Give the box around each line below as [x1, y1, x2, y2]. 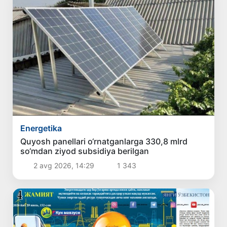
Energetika [20, 123, 62, 134]
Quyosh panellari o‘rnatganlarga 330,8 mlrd [20, 136, 188, 147]
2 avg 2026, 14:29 [31, 161, 96, 170]
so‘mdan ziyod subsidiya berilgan [20, 146, 149, 157]
